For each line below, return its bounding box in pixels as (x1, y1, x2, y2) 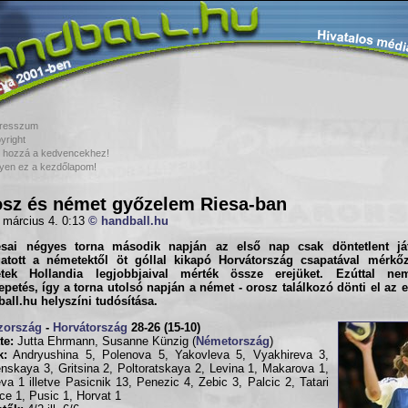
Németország (196, 334, 270, 348)
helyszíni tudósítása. (37, 295, 158, 309)
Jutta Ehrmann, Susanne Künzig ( (14, 334, 196, 348)
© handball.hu (88, 215, 168, 228)
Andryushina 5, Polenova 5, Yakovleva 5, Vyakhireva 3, (7, 348, 329, 362)
